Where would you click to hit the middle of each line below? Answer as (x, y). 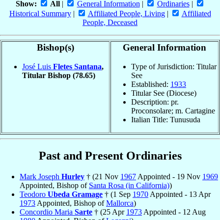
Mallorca (120, 203)
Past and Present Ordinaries (110, 155)
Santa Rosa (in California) (129, 185)
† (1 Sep (118, 194)
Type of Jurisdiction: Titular (174, 66)
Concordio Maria (47, 212)
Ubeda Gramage (75, 194)
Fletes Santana (77, 66)
